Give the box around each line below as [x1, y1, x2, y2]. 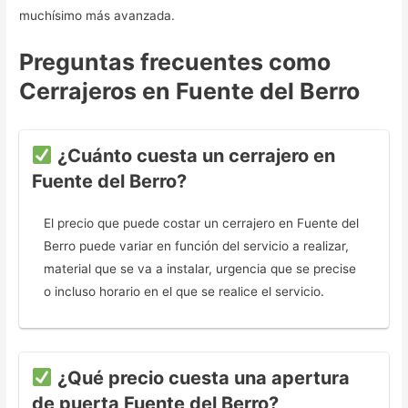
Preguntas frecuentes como [19, 47, 331, 76]
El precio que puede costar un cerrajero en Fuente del [44, 215, 360, 230]
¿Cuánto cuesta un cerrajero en [52, 144, 335, 167]
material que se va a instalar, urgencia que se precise [44, 260, 357, 276]
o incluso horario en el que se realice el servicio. [44, 283, 325, 299]
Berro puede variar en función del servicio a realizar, [44, 238, 350, 253]
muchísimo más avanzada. [19, 7, 176, 23]
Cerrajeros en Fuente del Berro [19, 76, 361, 105]
